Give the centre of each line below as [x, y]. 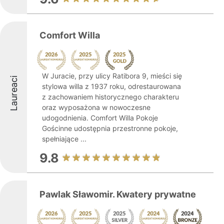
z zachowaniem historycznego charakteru [110, 97]
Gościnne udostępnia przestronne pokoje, [110, 128]
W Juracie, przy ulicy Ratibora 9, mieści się [112, 76]
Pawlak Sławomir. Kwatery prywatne [118, 194]
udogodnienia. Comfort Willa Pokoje [100, 118]
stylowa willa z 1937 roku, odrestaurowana [111, 86]
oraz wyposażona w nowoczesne [96, 107]
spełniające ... [64, 139]
